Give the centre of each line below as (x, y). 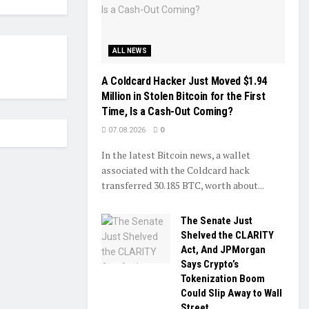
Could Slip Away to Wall (231, 293)
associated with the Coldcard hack (176, 170)
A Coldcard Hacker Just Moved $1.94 (185, 81)
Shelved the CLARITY (227, 236)
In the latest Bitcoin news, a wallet (176, 155)
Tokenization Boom (223, 279)
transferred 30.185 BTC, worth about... (183, 186)
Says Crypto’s (210, 265)
